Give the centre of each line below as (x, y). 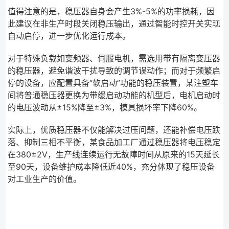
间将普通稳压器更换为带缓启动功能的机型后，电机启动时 (114, 95)
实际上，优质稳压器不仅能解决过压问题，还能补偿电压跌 (114, 130)
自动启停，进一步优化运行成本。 (69, 36)
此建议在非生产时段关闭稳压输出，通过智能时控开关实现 (114, 24)
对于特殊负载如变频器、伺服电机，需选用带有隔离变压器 (114, 59)
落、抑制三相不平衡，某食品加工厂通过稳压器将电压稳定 (114, 142)
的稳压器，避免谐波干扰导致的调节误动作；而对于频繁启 (114, 71)
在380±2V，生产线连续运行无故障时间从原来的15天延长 (114, 155)
